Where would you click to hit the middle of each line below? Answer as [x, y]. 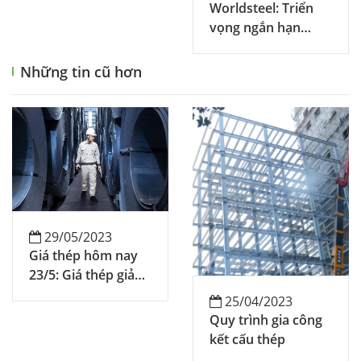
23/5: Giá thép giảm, [89, 275]
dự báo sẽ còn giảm [89, 295]
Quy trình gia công [266, 320]
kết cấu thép [247, 340]
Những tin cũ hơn [81, 71]
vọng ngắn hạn [255, 27]
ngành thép [245, 46]
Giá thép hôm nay [83, 256]
